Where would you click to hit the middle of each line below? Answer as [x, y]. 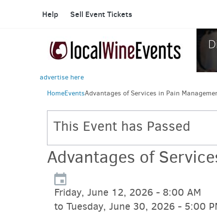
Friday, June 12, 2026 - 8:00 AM [128, 193]
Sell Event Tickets [101, 14]
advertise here [62, 77]
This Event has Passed [122, 126]
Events [75, 93]
